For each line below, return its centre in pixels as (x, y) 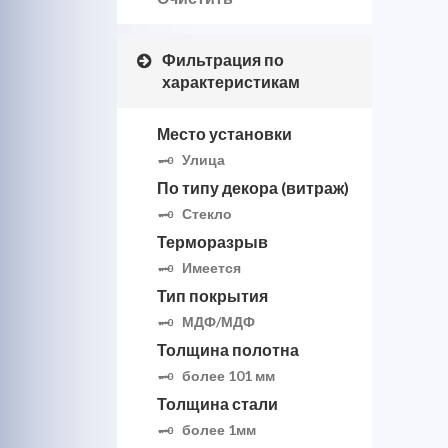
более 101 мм (228, 375)
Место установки (224, 133)
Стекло (207, 213)
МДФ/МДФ (218, 321)
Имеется (211, 267)
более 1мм (219, 429)
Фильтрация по (223, 59)
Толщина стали (217, 403)
